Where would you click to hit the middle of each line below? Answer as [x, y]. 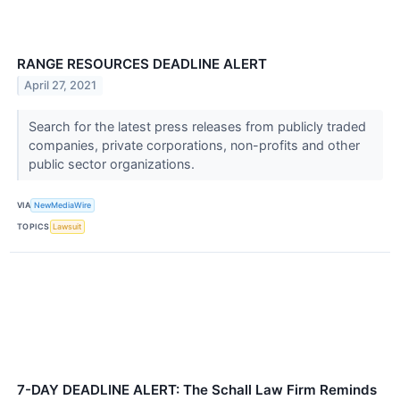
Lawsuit [67, 227]
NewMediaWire [63, 205]
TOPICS [33, 227]
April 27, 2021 [61, 86]
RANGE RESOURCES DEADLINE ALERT [142, 63]
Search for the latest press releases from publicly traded [197, 126]
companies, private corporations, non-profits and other [194, 145]
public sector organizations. [113, 163]
